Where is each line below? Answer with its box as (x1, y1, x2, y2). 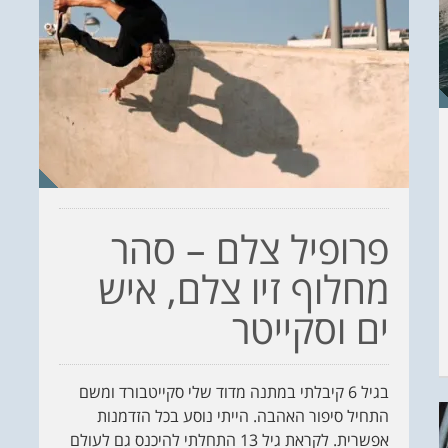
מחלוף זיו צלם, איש (98, 263, 389, 315)
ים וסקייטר (232, 303, 389, 355)
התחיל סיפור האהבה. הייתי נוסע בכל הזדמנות (97, 405, 389, 427)
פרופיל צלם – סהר (111, 223, 389, 275)
